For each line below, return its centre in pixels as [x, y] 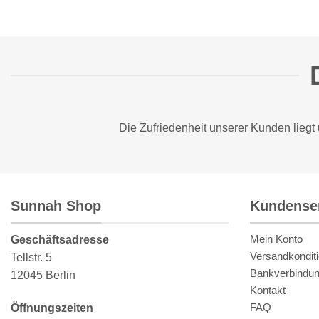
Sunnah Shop [56, 205]
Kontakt [268, 291]
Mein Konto [276, 239]
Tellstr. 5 [31, 258]
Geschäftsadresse [60, 240]
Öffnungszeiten [52, 308]
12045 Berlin [43, 276]
